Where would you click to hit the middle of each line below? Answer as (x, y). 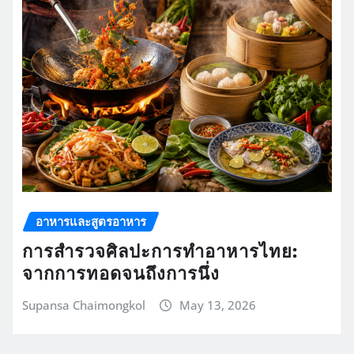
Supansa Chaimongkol (84, 305)
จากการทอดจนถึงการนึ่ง (121, 272)
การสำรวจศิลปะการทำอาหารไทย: (160, 250)
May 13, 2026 (217, 305)
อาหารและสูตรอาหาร (91, 222)
